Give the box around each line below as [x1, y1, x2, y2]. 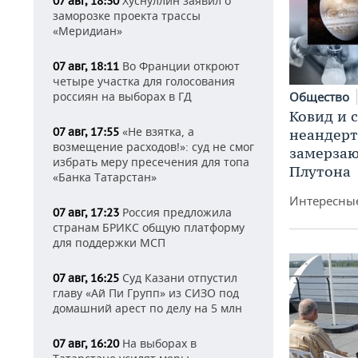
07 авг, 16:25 [53, 271, 119, 285]
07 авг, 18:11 [53, 59, 119, 74]
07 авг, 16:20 [53, 336, 119, 351]
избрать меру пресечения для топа [53, 154, 249, 169]
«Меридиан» [53, 23, 122, 38]
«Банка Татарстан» [53, 169, 157, 185]
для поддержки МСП [53, 235, 165, 250]
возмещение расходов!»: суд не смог [53, 139, 254, 154]
